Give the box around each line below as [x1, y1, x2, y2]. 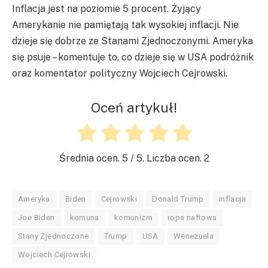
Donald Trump [152, 194, 204, 203]
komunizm [114, 212, 153, 222]
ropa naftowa [167, 212, 217, 222]
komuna [69, 212, 99, 222]
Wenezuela [173, 231, 214, 240]
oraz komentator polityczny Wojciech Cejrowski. [12, 68, 227, 80]
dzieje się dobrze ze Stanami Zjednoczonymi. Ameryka [12, 35, 253, 47]
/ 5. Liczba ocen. [127, 153, 204, 165]
